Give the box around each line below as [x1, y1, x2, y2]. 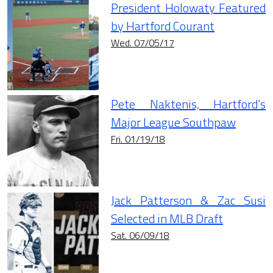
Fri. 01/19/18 [111, 132, 165, 147]
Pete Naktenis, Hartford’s [111, 94, 266, 114]
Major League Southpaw [111, 113, 236, 132]
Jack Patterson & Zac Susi [111, 191, 266, 210]
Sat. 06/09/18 [111, 228, 169, 243]
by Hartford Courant [111, 16, 214, 36]
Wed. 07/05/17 [111, 35, 174, 51]
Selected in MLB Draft [111, 209, 223, 229]
